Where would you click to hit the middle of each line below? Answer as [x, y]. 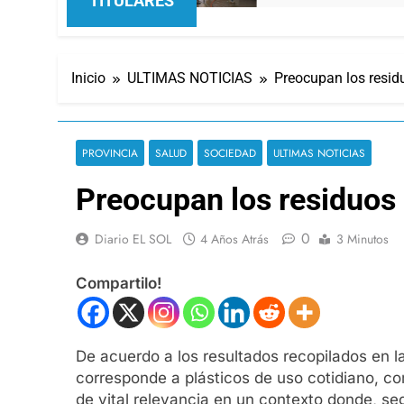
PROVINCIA [110, 152]
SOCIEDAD [230, 152]
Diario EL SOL [133, 239]
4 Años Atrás [234, 239]
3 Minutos [363, 239]
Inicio [88, 78]
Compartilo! [119, 284]
